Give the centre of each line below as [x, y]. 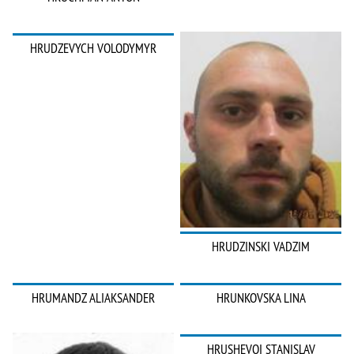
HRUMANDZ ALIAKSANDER [93, 298]
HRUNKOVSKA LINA [261, 298]
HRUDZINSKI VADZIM [261, 247]
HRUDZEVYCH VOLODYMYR [93, 49]
